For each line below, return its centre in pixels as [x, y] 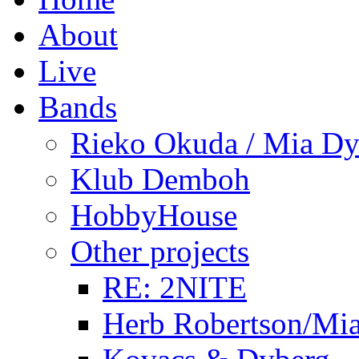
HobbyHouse [154, 215]
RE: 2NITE [175, 287]
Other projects [160, 251]
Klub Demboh [160, 179]
